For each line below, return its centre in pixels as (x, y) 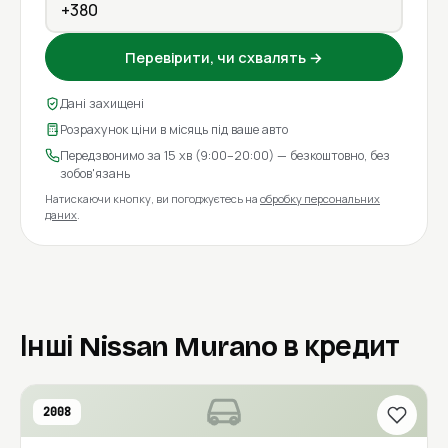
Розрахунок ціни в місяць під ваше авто (174, 130)
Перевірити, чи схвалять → (224, 57)
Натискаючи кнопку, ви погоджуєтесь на (152, 199)
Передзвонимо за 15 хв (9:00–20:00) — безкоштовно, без (225, 156)
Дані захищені (102, 104)
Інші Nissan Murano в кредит (210, 347)
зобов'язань (95, 174)
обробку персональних (320, 199)
